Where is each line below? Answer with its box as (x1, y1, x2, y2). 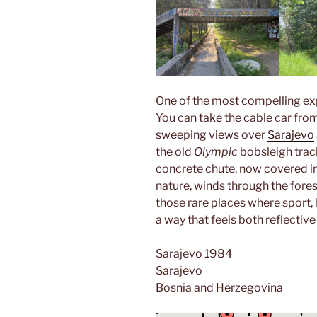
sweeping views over (156, 127, 267, 142)
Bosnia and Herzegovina (156, 280, 283, 294)
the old (156, 144, 194, 158)
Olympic (194, 144, 240, 158)
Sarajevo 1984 (156, 246, 232, 260)
